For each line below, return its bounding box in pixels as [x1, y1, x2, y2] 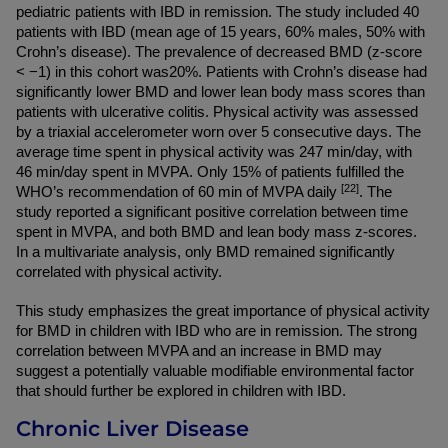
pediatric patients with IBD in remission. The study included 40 [16, 4, 419, 20]
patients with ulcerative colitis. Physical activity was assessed [16, 104, 418, 120]
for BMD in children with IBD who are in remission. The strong [16, 323, 417, 339]
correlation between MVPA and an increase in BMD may [16, 343, 382, 359]
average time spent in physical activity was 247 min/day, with [16, 144, 412, 160]
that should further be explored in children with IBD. [16, 383, 346, 399]
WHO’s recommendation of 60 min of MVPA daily [16, 184, 341, 200]
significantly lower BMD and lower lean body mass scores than [16, 84, 425, 100]
